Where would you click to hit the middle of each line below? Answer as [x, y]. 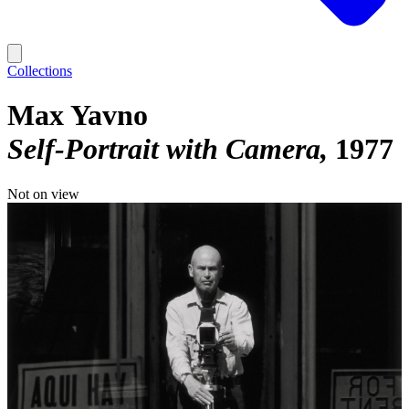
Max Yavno [78, 115]
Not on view [43, 194]
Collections [40, 71]
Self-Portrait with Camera [164, 149]
